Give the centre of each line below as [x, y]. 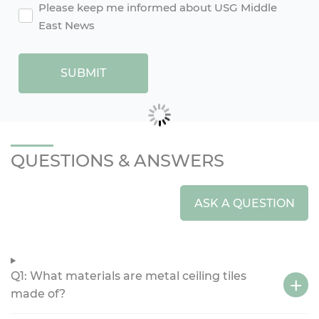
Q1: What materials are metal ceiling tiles [129, 276]
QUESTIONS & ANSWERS [117, 161]
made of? [38, 294]
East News [67, 26]
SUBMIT [83, 73]
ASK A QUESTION [244, 203]
